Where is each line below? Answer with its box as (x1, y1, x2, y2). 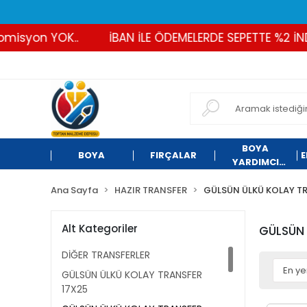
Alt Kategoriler (62, 221, 138, 236)
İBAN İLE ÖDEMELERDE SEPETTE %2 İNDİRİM (67, 29, 293, 46)
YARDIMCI (232, 156, 279, 169)
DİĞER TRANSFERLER (62, 248, 150, 262)
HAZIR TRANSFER (114, 184, 187, 197)
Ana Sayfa (51, 184, 98, 197)
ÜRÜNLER (234, 169, 277, 182)
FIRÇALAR (150, 149, 197, 162)
